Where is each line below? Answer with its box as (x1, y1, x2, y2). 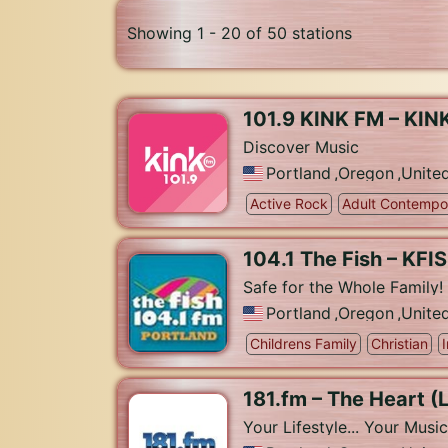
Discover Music (243, 137, 359, 157)
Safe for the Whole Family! (243, 277, 443, 297)
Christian (371, 335, 428, 352)
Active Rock (250, 195, 328, 212)
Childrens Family (250, 335, 357, 352)
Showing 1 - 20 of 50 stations (127, 23, 352, 43)
